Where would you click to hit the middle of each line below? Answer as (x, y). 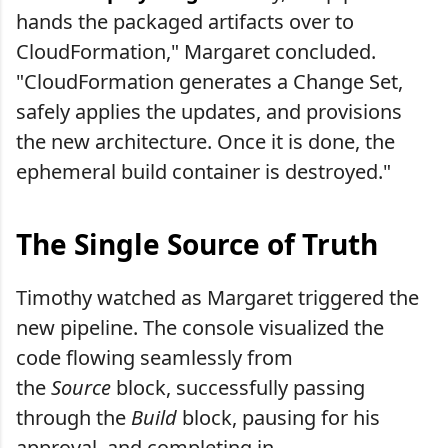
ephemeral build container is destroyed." (203, 171)
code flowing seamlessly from (154, 357)
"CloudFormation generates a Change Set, (209, 81)
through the (73, 417)
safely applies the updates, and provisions (209, 111)
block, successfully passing (238, 387)
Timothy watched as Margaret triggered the (217, 297)
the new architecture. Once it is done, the (205, 141)
